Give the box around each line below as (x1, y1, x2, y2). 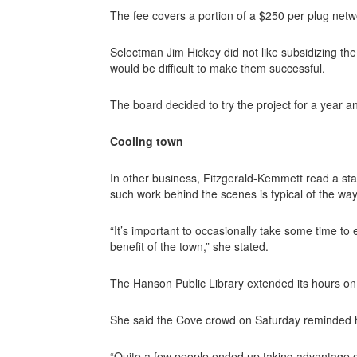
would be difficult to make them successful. (110, 60, 325, 76)
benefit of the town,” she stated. (110, 238, 269, 254)
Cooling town (110, 133, 183, 149)
